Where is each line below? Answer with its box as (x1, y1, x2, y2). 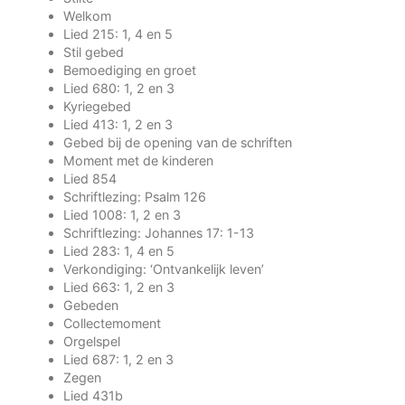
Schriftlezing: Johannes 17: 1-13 (63, 225, 254, 240)
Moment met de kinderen (63, 153, 213, 168)
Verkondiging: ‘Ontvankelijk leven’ (63, 261, 264, 277)
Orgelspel (63, 334, 120, 349)
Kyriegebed (63, 99, 131, 114)
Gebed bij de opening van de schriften (63, 135, 292, 150)
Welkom (63, 8, 111, 24)
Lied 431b (63, 388, 123, 403)
